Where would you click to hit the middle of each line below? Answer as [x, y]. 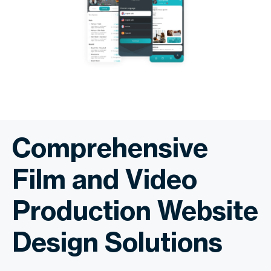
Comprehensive [110, 148]
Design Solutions [117, 242]
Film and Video [105, 179]
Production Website [135, 211]
